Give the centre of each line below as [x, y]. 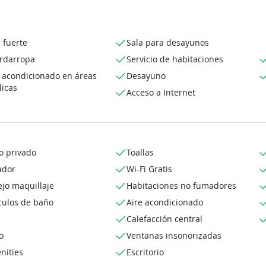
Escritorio [145, 252]
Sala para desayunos [168, 42]
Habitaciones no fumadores [182, 185]
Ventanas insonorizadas [174, 235]
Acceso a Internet [161, 92]
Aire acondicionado [165, 202]
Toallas [140, 152]
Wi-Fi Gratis [150, 169]
